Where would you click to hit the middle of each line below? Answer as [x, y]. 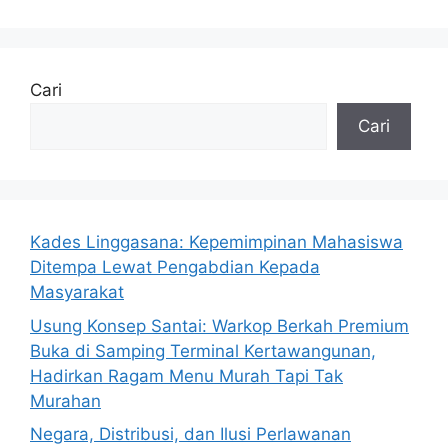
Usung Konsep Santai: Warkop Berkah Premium [219, 325]
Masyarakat [77, 292]
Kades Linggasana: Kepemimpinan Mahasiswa [216, 242]
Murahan [65, 400]
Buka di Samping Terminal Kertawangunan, [203, 350]
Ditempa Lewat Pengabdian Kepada [175, 267]
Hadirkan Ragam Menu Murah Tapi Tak [186, 375]
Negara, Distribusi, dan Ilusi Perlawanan [190, 434]
